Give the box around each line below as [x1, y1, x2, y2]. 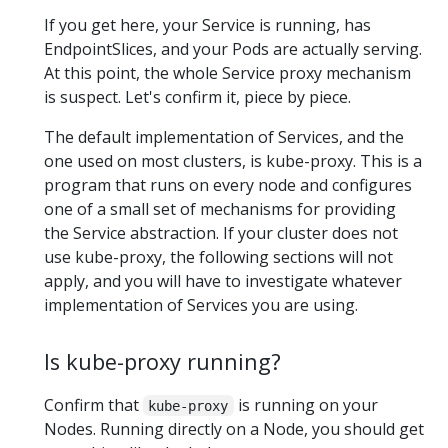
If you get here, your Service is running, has [44, 14, 371, 37]
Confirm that [44, 393, 143, 416]
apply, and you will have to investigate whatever [44, 270, 402, 293]
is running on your [233, 393, 378, 416]
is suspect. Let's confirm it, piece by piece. [44, 86, 351, 109]
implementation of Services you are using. [44, 294, 358, 317]
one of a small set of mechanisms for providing [44, 198, 396, 221]
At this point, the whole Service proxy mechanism [44, 62, 411, 85]
